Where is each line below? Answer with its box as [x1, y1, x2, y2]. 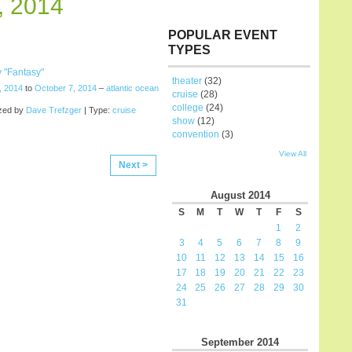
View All [279, 149, 306, 158]
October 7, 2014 [35, 82, 97, 93]
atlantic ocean [106, 82, 159, 93]
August [210, 189, 245, 201]
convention [172, 129, 219, 140]
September [201, 335, 254, 348]
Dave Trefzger [26, 104, 82, 115]
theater [172, 75, 202, 86]
